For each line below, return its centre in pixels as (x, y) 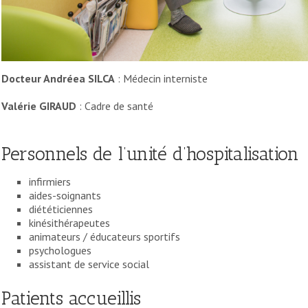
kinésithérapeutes (69, 222)
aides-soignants (65, 195)
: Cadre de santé (115, 106)
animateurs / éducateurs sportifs (104, 236)
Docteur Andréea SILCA (58, 78)
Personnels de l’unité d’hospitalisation (150, 154)
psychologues (60, 250)
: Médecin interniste (161, 78)
